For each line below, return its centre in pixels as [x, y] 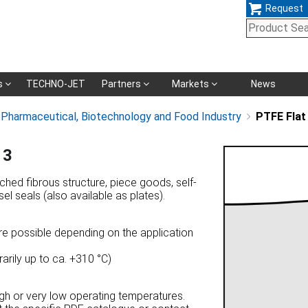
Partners [123, 84]
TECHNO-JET [56, 84]
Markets [192, 84]
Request [284, 8]
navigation [270, 108]
